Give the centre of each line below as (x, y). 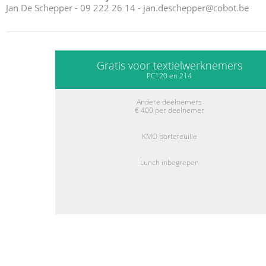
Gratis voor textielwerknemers (169, 66)
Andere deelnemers (169, 102)
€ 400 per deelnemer (169, 110)
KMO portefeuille (169, 137)
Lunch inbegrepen (169, 163)
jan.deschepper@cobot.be (196, 8)
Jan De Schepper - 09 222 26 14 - (75, 8)
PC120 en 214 (169, 76)
